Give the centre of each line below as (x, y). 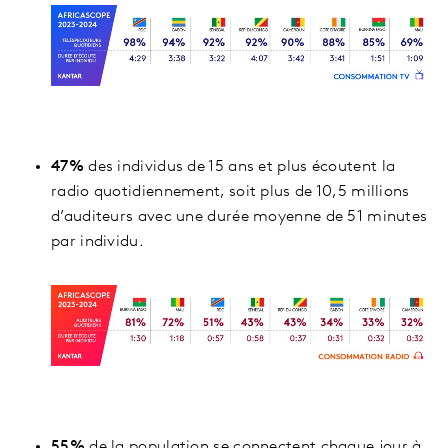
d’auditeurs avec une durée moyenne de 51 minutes (239, 216)
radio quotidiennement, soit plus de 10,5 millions (230, 191)
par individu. (97, 241)
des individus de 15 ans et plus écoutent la (242, 166)
